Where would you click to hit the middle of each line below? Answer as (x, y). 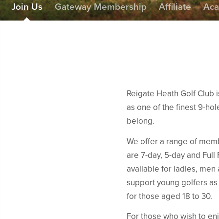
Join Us (27, 7)
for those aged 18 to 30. (169, 196)
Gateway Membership (100, 7)
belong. (141, 121)
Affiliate (175, 7)
